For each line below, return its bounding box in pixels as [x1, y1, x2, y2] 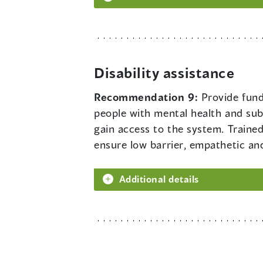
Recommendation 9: [94, 90, 201, 104]
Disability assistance [94, 65, 235, 82]
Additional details [119, 173, 199, 185]
